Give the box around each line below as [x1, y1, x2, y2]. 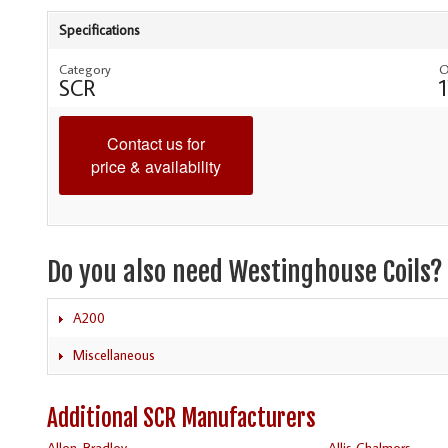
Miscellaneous [73, 345, 155, 364]
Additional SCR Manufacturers [47, 403, 316, 433]
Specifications [59, 21, 140, 40]
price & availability [91, 155, 221, 179]
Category [59, 60, 111, 79]
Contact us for [107, 132, 205, 156]
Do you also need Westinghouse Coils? [47, 254, 443, 289]
